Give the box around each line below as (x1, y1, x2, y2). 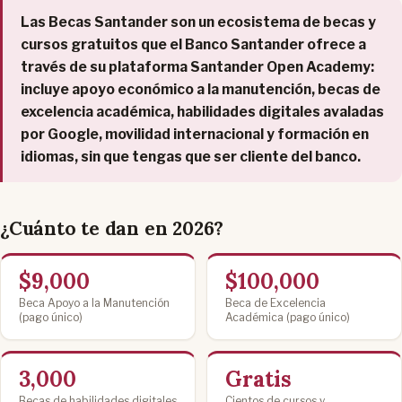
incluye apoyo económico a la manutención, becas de (21, 80, 380, 98)
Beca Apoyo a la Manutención (19, 295, 170, 310)
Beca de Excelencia (225, 295, 326, 310)
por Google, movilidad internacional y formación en (21, 125, 369, 143)
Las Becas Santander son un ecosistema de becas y (21, 13, 376, 31)
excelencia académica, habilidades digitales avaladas (21, 102, 384, 120)
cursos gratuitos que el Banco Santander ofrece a (21, 35, 366, 53)
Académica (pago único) (225, 310, 350, 324)
